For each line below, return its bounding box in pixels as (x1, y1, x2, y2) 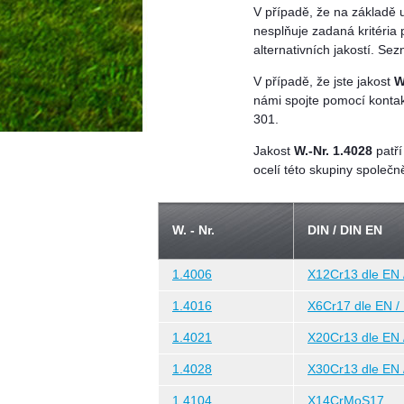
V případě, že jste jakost (253, 75, 394, 89)
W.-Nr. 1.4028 (294, 143, 372, 158)
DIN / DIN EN (308, 224, 382, 238)
